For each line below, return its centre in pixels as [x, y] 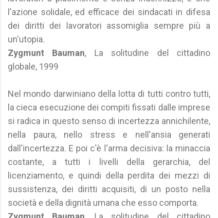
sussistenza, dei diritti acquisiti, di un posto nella [109, 189]
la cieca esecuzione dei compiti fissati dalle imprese [109, 107]
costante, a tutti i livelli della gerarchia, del [109, 162]
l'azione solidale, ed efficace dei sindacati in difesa [109, 12]
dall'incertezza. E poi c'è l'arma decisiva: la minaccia [109, 148]
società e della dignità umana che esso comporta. [103, 203]
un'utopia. [26, 39]
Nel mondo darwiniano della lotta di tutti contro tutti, [109, 94]
